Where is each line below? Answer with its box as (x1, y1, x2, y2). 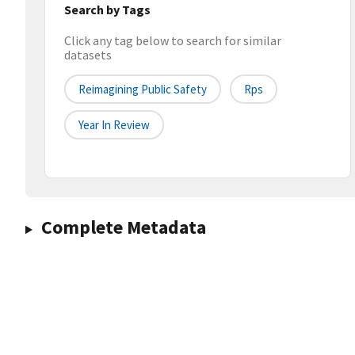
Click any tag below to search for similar (64, 32, 281, 49)
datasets (64, 47, 112, 63)
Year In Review (78, 117, 150, 133)
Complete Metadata (40, 215, 206, 240)
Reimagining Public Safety (78, 82, 207, 97)
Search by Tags (64, 2, 151, 17)
